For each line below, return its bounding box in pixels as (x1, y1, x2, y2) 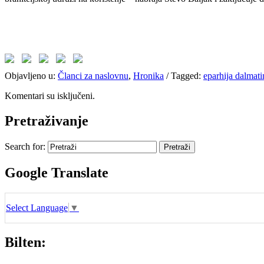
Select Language (6, 202, 68, 213)
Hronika (133, 70, 164, 81)
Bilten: (5, 235, 46, 250)
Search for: (5, 141, 45, 151)
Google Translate (5, 164, 108, 180)
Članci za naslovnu (58, 70, 128, 81)
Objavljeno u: (5, 70, 55, 81)
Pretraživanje (5, 113, 88, 128)
